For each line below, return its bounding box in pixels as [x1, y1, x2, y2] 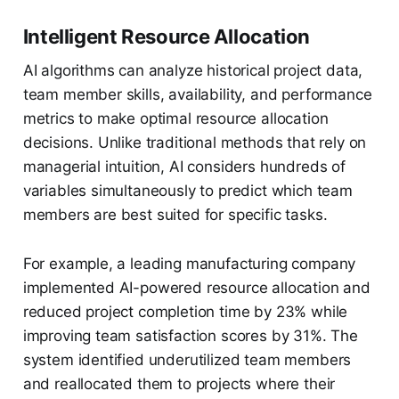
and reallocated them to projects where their [22, 375, 336, 394]
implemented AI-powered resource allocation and [22, 279, 370, 297]
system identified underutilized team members [22, 351, 352, 370]
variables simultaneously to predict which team [22, 182, 353, 200]
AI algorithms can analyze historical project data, [22, 61, 363, 80]
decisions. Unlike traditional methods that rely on [22, 134, 367, 152]
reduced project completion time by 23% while [22, 303, 348, 322]
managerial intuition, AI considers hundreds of [22, 158, 346, 176]
